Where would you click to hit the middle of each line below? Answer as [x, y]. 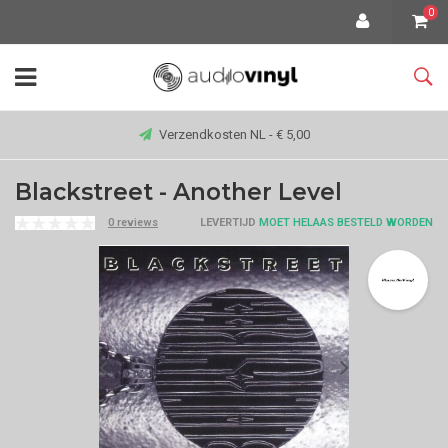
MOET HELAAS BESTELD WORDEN [344, 222]
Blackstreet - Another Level [178, 192]
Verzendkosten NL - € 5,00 [234, 134]
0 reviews [133, 222]
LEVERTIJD [228, 222]
